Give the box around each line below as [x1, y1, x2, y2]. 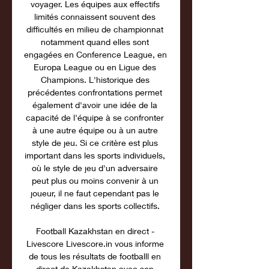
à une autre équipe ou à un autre [32, 125, 158, 135]
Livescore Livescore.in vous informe [26, 238, 164, 249]
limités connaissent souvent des [34, 11, 156, 22]
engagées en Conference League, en [24, 49, 167, 59]
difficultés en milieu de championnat [26, 24, 163, 34]
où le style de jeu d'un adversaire [32, 163, 158, 173]
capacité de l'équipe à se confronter [26, 112, 164, 122]
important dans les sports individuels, [25, 150, 165, 160]
